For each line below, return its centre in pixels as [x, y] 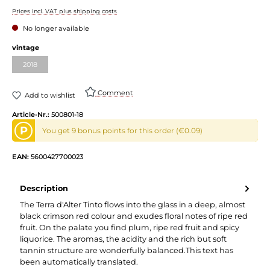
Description [44, 189]
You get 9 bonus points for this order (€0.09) [123, 130]
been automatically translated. [79, 262]
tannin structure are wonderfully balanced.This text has [127, 250]
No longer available [55, 28]
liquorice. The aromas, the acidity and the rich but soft [123, 239]
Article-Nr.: [32, 114]
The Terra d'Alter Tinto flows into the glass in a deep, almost [133, 204]
